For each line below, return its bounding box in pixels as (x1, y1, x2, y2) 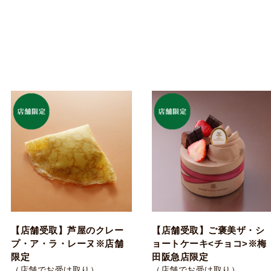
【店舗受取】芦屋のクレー (11, 225, 123, 235)
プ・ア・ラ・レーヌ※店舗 (11, 238, 123, 249)
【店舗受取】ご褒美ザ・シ (152, 225, 264, 235)
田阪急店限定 (152, 252, 208, 262)
